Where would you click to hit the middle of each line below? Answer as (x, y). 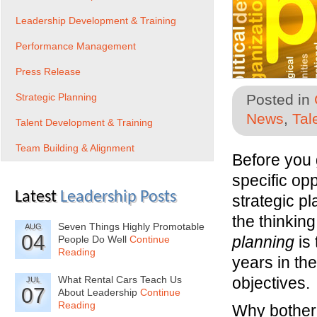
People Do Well (94, 239)
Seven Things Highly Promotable (131, 226)
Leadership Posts (118, 197)
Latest (38, 197)
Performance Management (76, 46)
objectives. (271, 283)
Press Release (48, 71)
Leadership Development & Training (96, 21)
